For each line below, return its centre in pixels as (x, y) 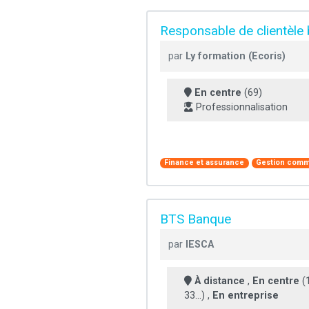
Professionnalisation (240, 107)
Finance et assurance (205, 163)
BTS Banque (196, 219)
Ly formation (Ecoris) (236, 56)
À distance (220, 281)
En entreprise (246, 295)
